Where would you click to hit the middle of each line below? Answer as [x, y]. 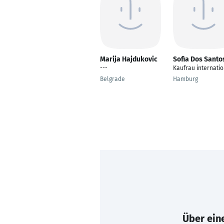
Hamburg [185, 79]
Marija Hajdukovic [129, 59]
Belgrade [112, 79]
